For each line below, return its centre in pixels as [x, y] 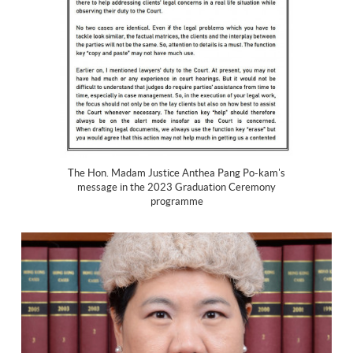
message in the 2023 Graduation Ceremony [176, 188]
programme [176, 202]
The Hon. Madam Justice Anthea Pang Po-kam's [176, 173]
